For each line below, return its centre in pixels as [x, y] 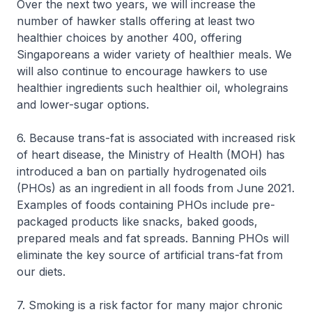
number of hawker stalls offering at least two [136, 21]
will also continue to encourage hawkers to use [142, 71]
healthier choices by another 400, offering [129, 38]
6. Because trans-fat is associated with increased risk [156, 138]
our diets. [41, 272]
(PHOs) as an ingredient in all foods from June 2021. [156, 188]
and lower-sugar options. [83, 104]
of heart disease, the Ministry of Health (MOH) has [151, 155]
